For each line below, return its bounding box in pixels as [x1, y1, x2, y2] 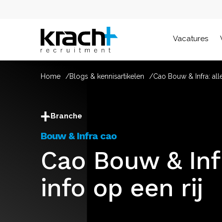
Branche [51, 111, 82, 120]
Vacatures [173, 34, 208, 43]
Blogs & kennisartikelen [69, 72, 144, 80]
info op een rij [41, 173, 203, 202]
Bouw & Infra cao [41, 130, 116, 142]
